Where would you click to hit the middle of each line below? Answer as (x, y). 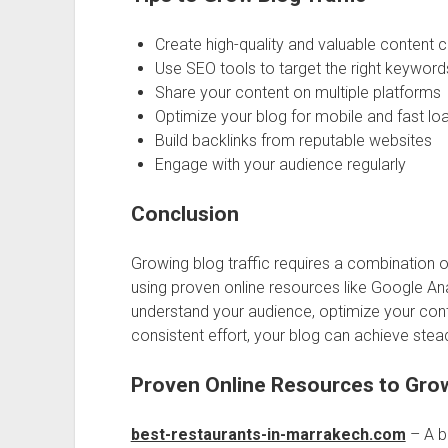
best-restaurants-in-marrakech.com (268, 434)
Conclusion (184, 214)
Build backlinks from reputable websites (293, 140)
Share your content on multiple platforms (297, 92)
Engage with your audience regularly (280, 164)
